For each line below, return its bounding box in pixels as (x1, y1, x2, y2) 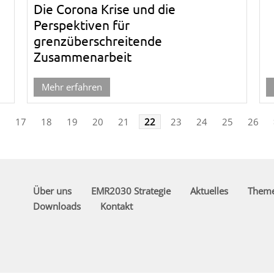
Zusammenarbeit (33, 48, 131, 64)
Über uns (32, 184, 72, 197)
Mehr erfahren (41, 80, 102, 93)
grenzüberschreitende (33, 32, 162, 48)
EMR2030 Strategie (91, 184, 171, 197)
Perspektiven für (33, 16, 130, 32)
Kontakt (100, 199, 133, 212)
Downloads (32, 199, 81, 212)
